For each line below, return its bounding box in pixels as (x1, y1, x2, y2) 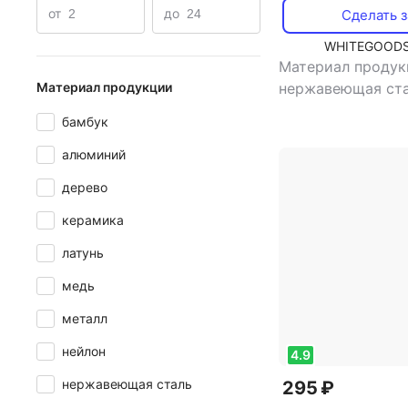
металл (62, 311, 107, 326)
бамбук (62, 114, 108, 129)
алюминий (62, 147, 126, 162)
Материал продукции (36, 79, 172, 95)
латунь (62, 245, 104, 260)
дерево (62, 179, 107, 195)
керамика (62, 212, 124, 228)
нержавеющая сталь (62, 376, 192, 392)
